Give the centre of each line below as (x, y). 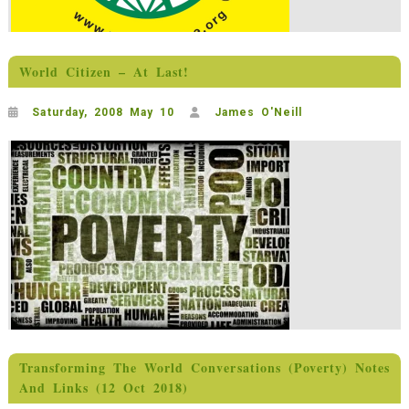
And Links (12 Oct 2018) (104, 388)
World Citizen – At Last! (104, 72)
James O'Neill (258, 112)
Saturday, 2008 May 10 (103, 112)
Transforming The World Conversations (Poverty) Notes (204, 368)
